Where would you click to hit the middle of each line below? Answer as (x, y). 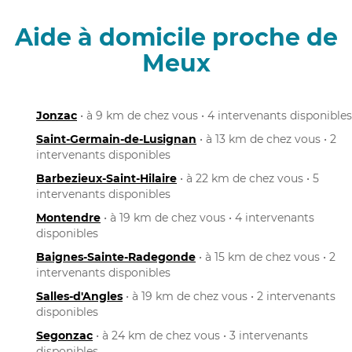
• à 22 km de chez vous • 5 (248, 178)
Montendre (68, 217)
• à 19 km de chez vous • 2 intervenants (229, 296)
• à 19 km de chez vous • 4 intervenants (207, 217)
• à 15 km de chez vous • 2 (266, 257)
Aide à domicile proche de (176, 37)
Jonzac (57, 115)
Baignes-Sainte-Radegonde (116, 257)
